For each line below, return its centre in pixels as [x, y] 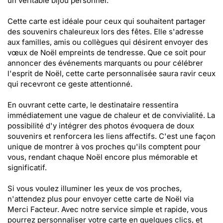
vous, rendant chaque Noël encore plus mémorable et [103, 157]
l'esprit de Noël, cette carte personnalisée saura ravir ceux [111, 73]
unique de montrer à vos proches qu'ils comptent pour [104, 147]
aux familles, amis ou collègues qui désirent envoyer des [108, 42]
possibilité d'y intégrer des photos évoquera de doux [101, 126]
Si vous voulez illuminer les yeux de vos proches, [95, 188]
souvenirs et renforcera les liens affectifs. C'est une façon [111, 136]
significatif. [27, 167]
